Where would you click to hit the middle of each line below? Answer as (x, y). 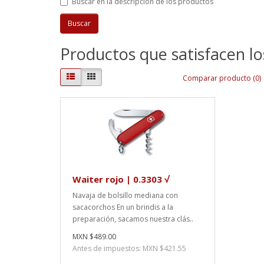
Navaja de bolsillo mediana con (125, 195)
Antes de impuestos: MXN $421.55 (129, 248)
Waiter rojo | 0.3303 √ (121, 179)
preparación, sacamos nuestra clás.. (133, 219)
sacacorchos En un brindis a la (123, 207)
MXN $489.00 (94, 236)
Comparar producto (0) (222, 78)
